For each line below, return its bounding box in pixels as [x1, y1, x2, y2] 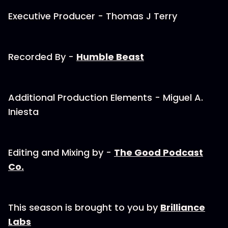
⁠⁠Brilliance [160, 201, 205, 214]
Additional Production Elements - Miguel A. [8, 91, 203, 104]
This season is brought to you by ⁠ [8, 201, 160, 214]
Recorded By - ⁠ [8, 50, 76, 63]
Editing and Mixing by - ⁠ [8, 146, 114, 159]
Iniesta [8, 105, 39, 118]
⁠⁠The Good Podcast [114, 146, 203, 159]
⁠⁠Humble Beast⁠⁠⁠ [76, 50, 144, 63]
